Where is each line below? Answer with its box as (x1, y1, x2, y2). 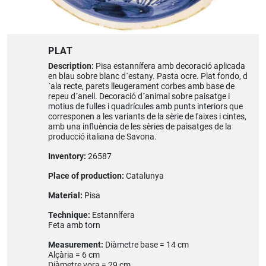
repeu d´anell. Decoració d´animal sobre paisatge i (47, 91, 230, 102)
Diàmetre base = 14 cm (104, 240, 189, 251)
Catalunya (125, 171, 164, 182)
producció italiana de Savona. (47, 132, 157, 142)
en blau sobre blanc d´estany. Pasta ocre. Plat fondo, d (47, 71, 248, 82)
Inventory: (47, 151, 88, 162)
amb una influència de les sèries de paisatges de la (47, 122, 232, 132)
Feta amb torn (47, 220, 100, 231)
